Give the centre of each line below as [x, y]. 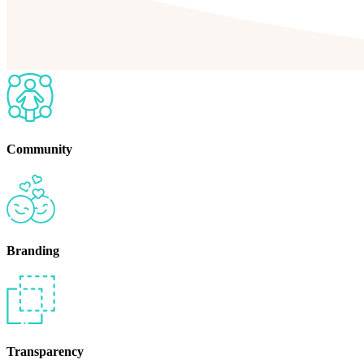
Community [39, 149]
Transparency [45, 352]
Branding [33, 250]
